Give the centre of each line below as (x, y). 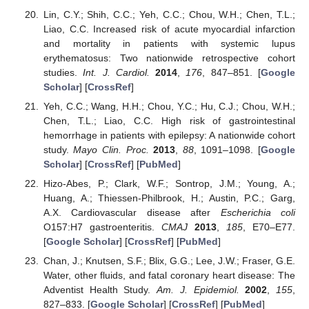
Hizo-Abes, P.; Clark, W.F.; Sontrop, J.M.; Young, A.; (169, 183)
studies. (63, 72)
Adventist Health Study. (100, 289)
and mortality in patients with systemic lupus (169, 43)
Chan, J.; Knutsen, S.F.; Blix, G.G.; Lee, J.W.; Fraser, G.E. (169, 260)
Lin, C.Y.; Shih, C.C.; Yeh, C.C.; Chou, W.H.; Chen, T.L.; (169, 14)
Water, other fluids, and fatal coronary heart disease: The (169, 275)
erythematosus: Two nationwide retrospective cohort (169, 58)
